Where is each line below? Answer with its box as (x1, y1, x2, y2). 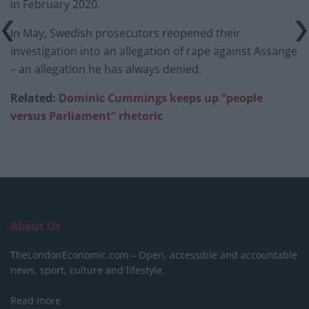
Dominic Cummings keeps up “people (59, 90, 263, 106)
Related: (10, 90, 59, 106)
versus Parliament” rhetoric (10, 108, 163, 124)
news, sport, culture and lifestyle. (10, 263, 165, 277)
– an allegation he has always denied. (10, 61, 201, 77)
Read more (10, 294, 61, 308)
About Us (10, 219, 61, 235)
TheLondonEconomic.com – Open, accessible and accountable (10, 248, 297, 262)
